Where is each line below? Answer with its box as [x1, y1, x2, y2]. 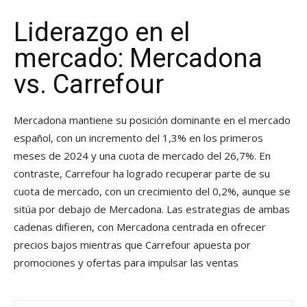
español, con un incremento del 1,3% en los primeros [14, 131, 263, 145]
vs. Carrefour [14, 69, 164, 100]
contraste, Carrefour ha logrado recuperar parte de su [14, 167, 270, 181]
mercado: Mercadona [14, 43, 262, 74]
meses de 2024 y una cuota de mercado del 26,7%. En [14, 149, 271, 163]
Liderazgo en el [14, 17, 190, 48]
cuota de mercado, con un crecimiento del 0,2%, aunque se [14, 184, 291, 199]
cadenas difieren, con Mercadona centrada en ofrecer [14, 220, 266, 234]
